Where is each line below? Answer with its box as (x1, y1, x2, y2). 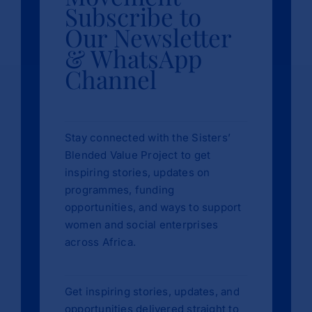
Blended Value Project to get (64, 148, 211, 162)
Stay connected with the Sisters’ (64, 130, 231, 144)
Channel (64, 62, 157, 95)
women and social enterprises (64, 217, 219, 231)
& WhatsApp (64, 41, 202, 75)
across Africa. (64, 235, 136, 249)
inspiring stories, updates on (64, 165, 210, 179)
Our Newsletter (64, 20, 231, 54)
